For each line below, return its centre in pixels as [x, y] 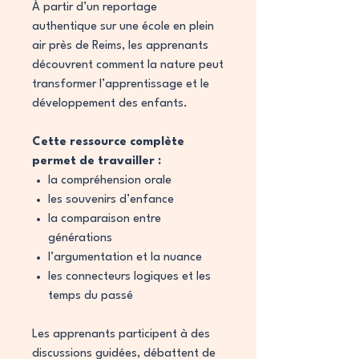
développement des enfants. [110, 104]
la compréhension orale [110, 181]
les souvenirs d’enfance [111, 200]
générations [80, 238]
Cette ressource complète [108, 142]
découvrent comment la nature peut [128, 65]
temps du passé [91, 296]
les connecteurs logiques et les [129, 277]
